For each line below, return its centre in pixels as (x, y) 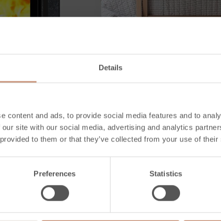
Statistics (166, 174)
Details (110, 68)
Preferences (55, 174)
